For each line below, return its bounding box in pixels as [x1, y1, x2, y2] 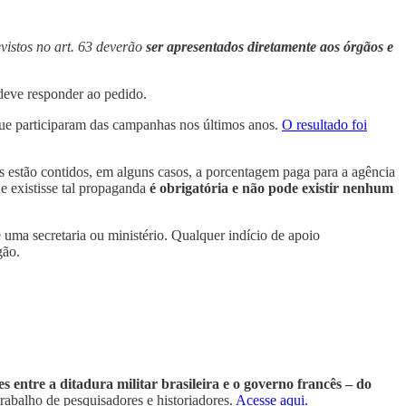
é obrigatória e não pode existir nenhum [150, 180, 393, 197]
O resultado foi [282, 117, 367, 133]
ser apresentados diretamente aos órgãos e [146, 39, 393, 55]
